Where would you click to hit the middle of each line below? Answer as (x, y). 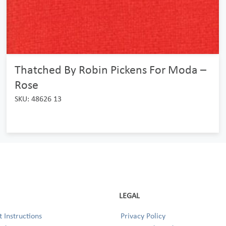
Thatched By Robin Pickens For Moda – (110, 69)
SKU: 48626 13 (38, 99)
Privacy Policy (143, 216)
